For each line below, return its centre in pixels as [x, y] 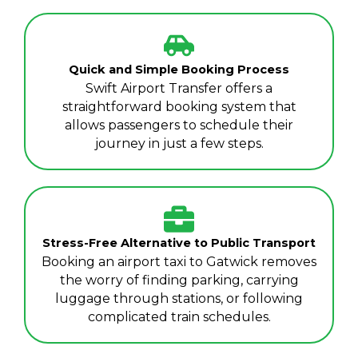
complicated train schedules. [179, 317]
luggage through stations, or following [179, 299]
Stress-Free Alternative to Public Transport [179, 243]
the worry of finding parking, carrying [179, 280]
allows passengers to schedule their [179, 125]
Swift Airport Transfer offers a [179, 89]
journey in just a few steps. [179, 144]
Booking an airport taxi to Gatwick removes [179, 262]
